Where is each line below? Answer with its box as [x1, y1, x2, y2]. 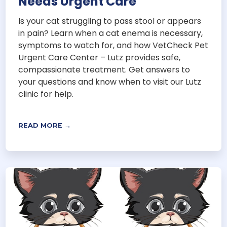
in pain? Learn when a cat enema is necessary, [18, 27, 203, 40]
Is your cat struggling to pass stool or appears [18, 15, 202, 27]
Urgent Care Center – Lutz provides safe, [18, 52, 181, 64]
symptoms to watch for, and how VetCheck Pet [18, 40, 209, 52]
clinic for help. [18, 88, 74, 100]
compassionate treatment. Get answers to [18, 64, 191, 76]
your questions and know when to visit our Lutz [18, 76, 202, 88]
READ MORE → [18, 122, 71, 130]
